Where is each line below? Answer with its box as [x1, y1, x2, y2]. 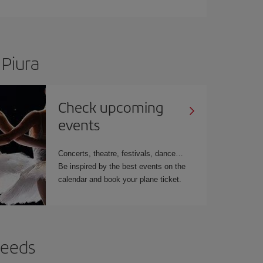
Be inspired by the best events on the [58, 161, 186, 171]
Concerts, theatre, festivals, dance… [58, 149, 184, 158]
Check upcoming [58, 96, 164, 117]
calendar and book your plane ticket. [58, 174, 182, 184]
